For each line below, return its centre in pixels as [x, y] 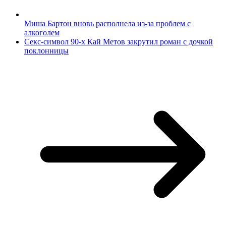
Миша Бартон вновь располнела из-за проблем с [107, 24]
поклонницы [46, 51]
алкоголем [42, 33]
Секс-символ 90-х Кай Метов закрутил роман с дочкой [119, 42]
